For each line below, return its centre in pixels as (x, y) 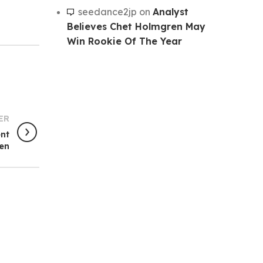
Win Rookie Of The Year (124, 41)
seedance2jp (107, 11)
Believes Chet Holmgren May (136, 26)
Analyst (170, 11)
